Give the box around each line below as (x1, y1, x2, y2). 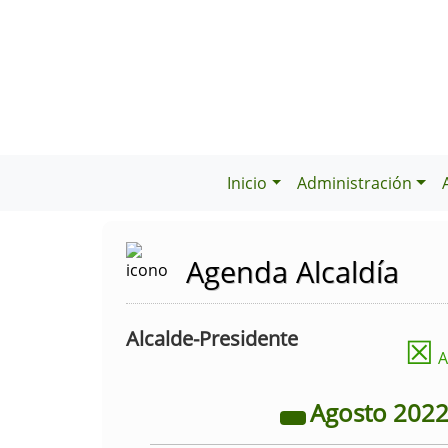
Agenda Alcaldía (186, 252, 399, 291)
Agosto (309, 396, 393, 429)
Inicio (227, 172, 268, 194)
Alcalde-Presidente (126, 325, 298, 352)
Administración (297, 172, 413, 194)
